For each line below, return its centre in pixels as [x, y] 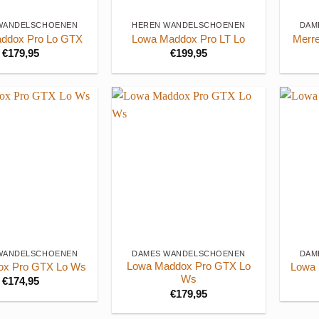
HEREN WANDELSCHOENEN [188, 25]
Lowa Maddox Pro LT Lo [189, 39]
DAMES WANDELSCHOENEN [188, 253]
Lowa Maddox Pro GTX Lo [188, 267]
